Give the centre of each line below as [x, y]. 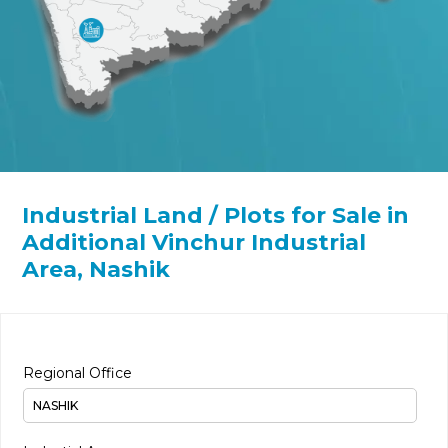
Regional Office [78, 373]
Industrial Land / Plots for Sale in [216, 216]
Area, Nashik [96, 270]
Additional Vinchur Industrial [194, 243]
